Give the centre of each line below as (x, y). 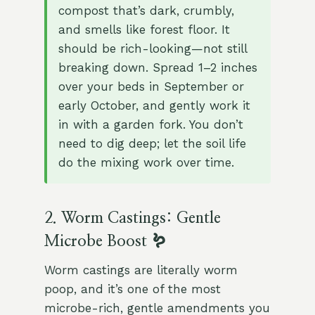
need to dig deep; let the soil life (152, 144)
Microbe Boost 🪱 (105, 242)
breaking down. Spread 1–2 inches (157, 68)
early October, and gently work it (154, 106)
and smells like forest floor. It (144, 30)
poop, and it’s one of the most (132, 289)
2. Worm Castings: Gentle (132, 218)
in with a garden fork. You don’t (150, 125)
